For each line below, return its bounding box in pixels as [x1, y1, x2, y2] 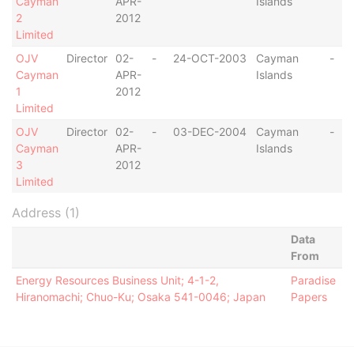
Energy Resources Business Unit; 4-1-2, [15, 273, 219, 287]
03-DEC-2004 [172, 125, 247, 138]
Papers [290, 290, 327, 303]
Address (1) [12, 205, 80, 220]
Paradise [290, 273, 336, 287]
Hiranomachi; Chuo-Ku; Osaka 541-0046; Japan [15, 290, 265, 303]
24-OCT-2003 [172, 51, 247, 65]
